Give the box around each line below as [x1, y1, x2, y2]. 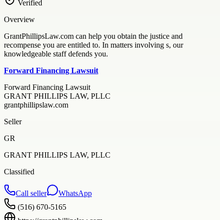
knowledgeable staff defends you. [4, 49, 108, 58]
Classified [4, 167, 34, 176]
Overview [4, 15, 35, 24]
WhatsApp [58, 189, 92, 197]
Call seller [16, 189, 47, 197]
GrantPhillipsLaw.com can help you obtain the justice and [4, 31, 183, 40]
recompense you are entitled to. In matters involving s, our [4, 40, 183, 49]
